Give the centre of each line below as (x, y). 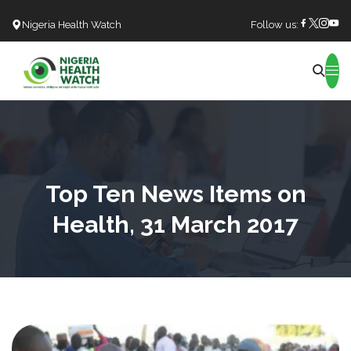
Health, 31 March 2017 (175, 224)
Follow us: (275, 25)
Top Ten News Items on (175, 194)
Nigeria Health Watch (72, 25)
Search (161, 79)
